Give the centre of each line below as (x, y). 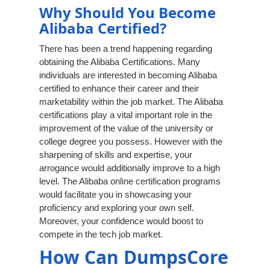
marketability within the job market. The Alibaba (131, 102)
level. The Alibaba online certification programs (130, 181)
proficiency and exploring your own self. (117, 208)
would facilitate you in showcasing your (115, 195)
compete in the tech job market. (101, 234)
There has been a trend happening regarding (126, 49)
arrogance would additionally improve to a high (130, 168)
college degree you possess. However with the (131, 142)
